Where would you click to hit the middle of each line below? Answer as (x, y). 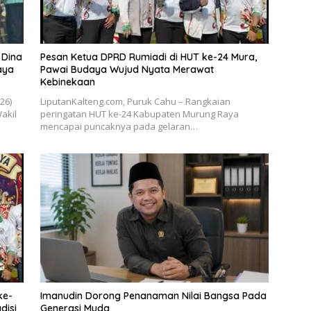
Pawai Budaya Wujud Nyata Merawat (127, 70)
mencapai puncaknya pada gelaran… (119, 127)
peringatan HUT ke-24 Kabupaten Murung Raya (139, 114)
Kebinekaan (67, 82)
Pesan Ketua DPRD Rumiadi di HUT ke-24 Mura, (148, 57)
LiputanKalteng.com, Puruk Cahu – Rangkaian (135, 102)
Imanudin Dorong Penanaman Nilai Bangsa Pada (153, 295)
